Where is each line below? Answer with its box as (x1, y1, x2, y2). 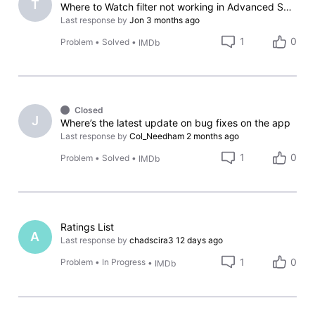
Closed (74, 104, 103, 115)
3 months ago (146, 14, 200, 25)
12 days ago (176, 234, 224, 245)
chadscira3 (129, 234, 174, 245)
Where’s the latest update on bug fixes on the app (60, 116, 291, 129)
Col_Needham (129, 130, 185, 141)
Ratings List (60, 220, 115, 233)
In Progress (102, 257, 146, 268)
